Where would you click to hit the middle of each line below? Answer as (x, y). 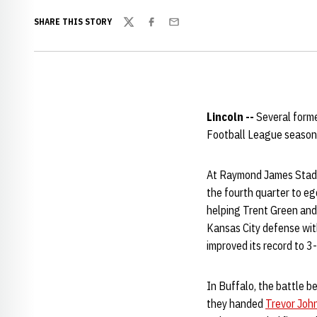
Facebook (167, 29)
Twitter (139, 29)
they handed (236, 304)
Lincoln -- (230, 117)
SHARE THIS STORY (73, 22)
